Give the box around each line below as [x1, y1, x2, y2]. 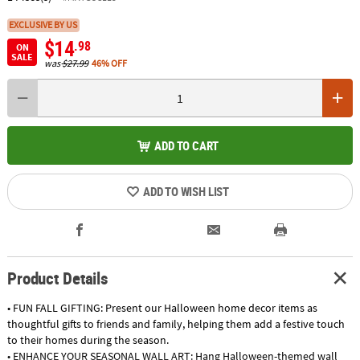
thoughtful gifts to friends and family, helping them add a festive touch [6, 316, 345, 331]
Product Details [6, 267, 109, 290]
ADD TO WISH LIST [142, 182, 229, 199]
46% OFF [92, 56, 128, 69]
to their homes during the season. [6, 332, 171, 347]
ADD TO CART [154, 137, 219, 153]
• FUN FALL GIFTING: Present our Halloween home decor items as [6, 300, 317, 315]
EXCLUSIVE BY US [9, 18, 78, 31]
